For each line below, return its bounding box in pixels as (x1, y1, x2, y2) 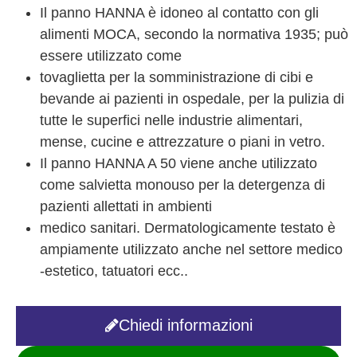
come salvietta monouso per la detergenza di (40, 176, 325, 193)
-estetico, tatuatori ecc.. (40, 262, 188, 279)
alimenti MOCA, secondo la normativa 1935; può (40, 25, 348, 42)
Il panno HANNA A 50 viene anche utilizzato (40, 155, 317, 171)
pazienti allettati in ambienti (40, 198, 212, 214)
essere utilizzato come (40, 47, 182, 64)
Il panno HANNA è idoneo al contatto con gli (40, 4, 319, 21)
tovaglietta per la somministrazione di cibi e (40, 69, 313, 85)
